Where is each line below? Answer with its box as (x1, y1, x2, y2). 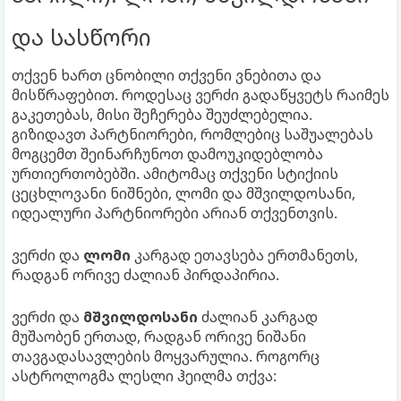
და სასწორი (12, 21, 151, 52)
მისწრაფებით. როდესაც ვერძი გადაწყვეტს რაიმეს (12, 84, 389, 105)
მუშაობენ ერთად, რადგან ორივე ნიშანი (12, 326, 306, 346)
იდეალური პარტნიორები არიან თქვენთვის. (12, 202, 337, 223)
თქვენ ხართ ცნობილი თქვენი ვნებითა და (12, 64, 321, 85)
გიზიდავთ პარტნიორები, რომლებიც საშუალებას (12, 124, 373, 144)
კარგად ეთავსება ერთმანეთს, (131, 244, 358, 265)
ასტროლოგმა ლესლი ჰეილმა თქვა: (12, 365, 277, 386)
